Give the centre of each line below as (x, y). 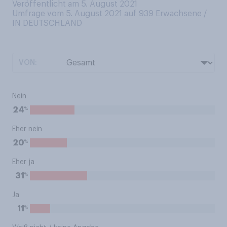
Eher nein (27, 129)
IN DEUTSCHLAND (47, 23)
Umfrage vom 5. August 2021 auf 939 (84, 14)
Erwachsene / (181, 14)
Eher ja (23, 162)
